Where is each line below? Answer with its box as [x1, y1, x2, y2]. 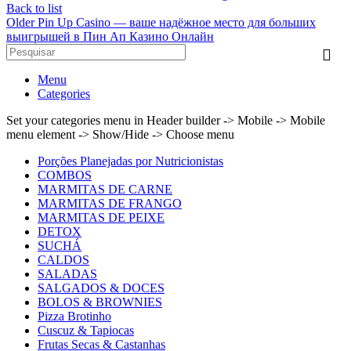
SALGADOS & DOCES [38, 281, 165, 295]
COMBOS [38, 168, 92, 183]
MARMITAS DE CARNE [38, 183, 172, 197]
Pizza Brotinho [38, 309, 111, 324]
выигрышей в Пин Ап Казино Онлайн [6, 30, 214, 44]
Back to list [6, 2, 62, 16]
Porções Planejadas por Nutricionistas [38, 154, 223, 168]
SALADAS [38, 267, 97, 281]
